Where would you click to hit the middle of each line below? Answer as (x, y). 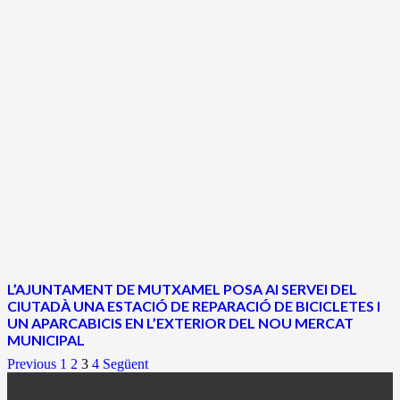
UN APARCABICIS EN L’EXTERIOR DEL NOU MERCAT (180, 322)
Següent (125, 364)
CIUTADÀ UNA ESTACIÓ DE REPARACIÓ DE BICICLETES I (194, 305)
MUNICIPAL (46, 339)
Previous (32, 364)
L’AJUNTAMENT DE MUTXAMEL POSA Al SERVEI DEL (182, 288)
